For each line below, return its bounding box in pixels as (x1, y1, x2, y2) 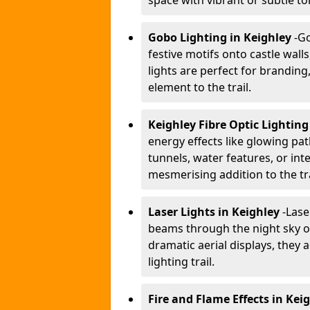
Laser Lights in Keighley (148, 204, 282, 219)
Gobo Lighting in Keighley (148, 30, 294, 45)
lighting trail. (148, 254, 215, 269)
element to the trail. (148, 80, 251, 95)
